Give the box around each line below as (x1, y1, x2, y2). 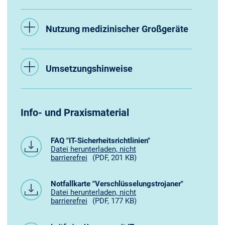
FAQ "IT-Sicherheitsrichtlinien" (51, 136, 150, 145)
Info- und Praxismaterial (21, 106, 129, 119)
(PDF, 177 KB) (92, 196, 137, 205)
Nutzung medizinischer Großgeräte (46, 24, 188, 34)
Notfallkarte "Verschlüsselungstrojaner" (51, 179, 183, 188)
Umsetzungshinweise (46, 63, 133, 74)
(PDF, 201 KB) (92, 153, 137, 162)
